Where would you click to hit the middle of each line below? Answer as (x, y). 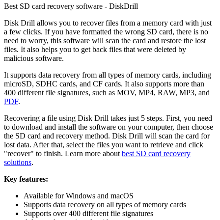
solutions (18, 163)
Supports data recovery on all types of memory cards (105, 205)
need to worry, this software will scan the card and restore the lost (105, 41)
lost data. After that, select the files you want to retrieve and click (104, 145)
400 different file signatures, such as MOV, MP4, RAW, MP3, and (107, 93)
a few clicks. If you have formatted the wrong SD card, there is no (106, 32)
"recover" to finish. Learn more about (63, 154)
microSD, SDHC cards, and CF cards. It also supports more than (104, 84)
